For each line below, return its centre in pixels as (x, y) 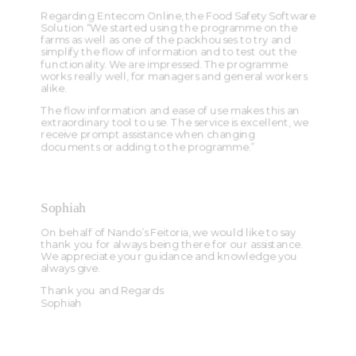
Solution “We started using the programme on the (169, 28)
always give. (70, 269)
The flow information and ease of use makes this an (170, 110)
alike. (54, 88)
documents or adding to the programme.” (147, 147)
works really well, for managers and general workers (174, 76)
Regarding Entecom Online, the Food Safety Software (178, 16)
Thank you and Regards (102, 291)
